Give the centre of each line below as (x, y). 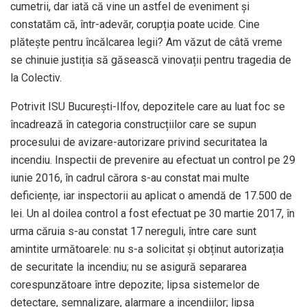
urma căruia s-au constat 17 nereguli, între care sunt (133, 232)
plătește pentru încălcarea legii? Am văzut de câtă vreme (146, 42)
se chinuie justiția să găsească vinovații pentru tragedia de (151, 60)
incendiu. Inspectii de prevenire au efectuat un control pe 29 (153, 160)
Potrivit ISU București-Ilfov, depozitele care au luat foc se (148, 107)
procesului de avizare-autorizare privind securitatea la (139, 143)
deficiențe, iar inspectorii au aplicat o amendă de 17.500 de (151, 196)
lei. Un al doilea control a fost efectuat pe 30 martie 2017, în (152, 214)
